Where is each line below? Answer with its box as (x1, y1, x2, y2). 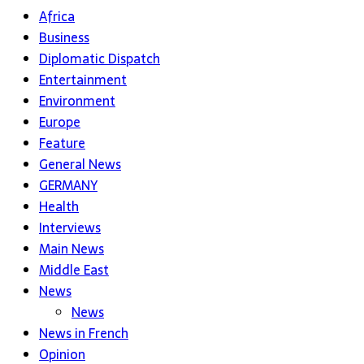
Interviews (39, 217, 101, 239)
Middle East (39, 259, 109, 281)
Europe (39, 111, 80, 133)
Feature (39, 132, 85, 154)
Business (39, 27, 89, 49)
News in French (39, 323, 128, 344)
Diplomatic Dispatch (39, 48, 160, 70)
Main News (39, 238, 104, 260)
